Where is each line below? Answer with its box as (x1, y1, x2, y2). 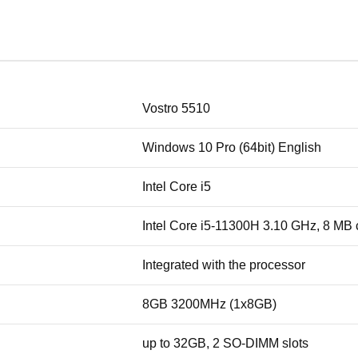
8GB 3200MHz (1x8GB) (142, 296, 276, 311)
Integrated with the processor (142, 257, 305, 272)
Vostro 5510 (142, 101, 210, 115)
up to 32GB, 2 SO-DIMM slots (142, 336, 308, 350)
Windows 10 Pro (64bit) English (142, 140, 321, 154)
